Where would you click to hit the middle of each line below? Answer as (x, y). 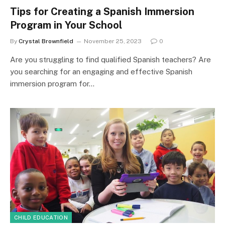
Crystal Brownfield (46, 41)
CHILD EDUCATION (41, 217)
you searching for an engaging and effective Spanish (101, 71)
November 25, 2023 (113, 41)
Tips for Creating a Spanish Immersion (102, 11)
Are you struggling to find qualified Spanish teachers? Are (110, 59)
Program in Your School (66, 25)
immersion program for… (52, 83)
